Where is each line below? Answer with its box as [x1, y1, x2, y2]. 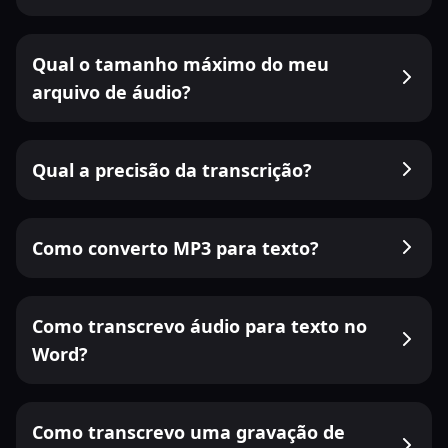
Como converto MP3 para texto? [32, 236, 319, 260]
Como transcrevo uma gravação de [32, 420, 345, 444]
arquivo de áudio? [32, 80, 191, 104]
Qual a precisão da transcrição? [32, 158, 312, 182]
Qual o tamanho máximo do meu [32, 52, 329, 76]
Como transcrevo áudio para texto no [32, 314, 367, 338]
